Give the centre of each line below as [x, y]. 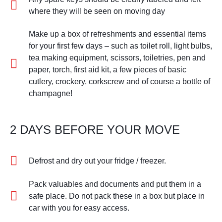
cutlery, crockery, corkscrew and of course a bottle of [119, 81]
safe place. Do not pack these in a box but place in [116, 196]
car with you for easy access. [79, 208]
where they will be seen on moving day [97, 11]
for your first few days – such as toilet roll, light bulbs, [120, 46]
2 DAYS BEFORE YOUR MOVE [95, 129]
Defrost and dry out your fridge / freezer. [97, 161]
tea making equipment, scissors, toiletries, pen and [117, 57]
